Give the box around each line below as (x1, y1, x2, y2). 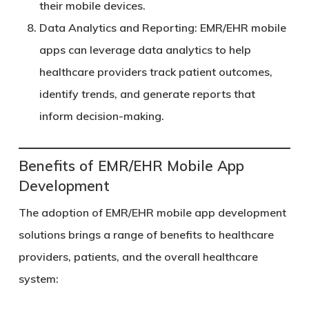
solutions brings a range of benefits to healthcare (18, 228, 274, 241)
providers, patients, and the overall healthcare (18, 250, 258, 263)
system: (18, 272, 59, 286)
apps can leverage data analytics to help (39, 43, 251, 57)
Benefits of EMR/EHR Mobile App (18, 157, 244, 175)
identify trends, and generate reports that (39, 87, 255, 101)
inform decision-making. (39, 109, 164, 123)
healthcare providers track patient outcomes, (39, 65, 272, 79)
